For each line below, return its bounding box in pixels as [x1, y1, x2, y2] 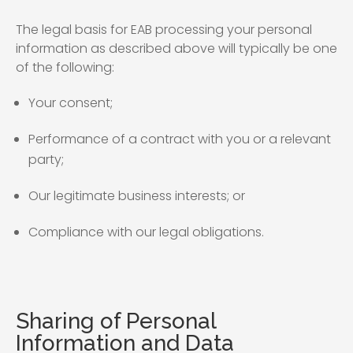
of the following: [16, 58, 114, 76]
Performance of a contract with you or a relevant [28, 130, 331, 148]
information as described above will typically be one [16, 39, 337, 58]
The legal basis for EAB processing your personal [16, 20, 312, 39]
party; [28, 150, 64, 169]
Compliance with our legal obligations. [28, 223, 264, 241]
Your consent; [28, 94, 113, 112]
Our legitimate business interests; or [28, 187, 245, 205]
